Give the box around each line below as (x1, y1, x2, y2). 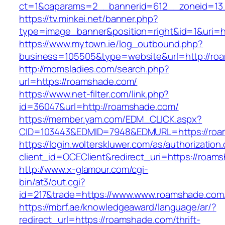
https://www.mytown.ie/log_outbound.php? (19, 37, 203, 51)
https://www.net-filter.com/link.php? (19, 87, 169, 101)
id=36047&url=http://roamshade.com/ (19, 100, 179, 114)
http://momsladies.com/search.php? (19, 62, 169, 76)
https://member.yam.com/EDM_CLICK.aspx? (19, 113, 202, 126)
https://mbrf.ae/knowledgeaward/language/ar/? (19, 200, 216, 214)
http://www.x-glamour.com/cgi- (19, 163, 149, 176)
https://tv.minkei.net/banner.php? (19, 12, 158, 26)
